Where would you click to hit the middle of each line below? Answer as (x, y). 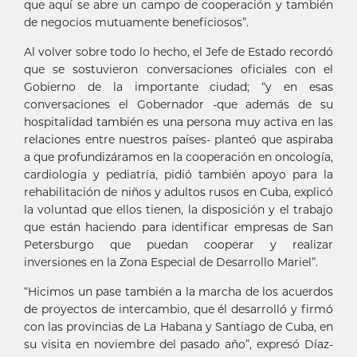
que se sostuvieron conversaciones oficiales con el (178, 69)
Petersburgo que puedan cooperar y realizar (178, 244)
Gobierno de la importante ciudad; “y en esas (178, 86)
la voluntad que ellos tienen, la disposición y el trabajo (178, 209)
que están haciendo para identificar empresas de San (178, 227)
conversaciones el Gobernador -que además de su (178, 104)
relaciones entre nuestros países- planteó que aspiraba (178, 139)
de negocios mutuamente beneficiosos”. (136, 22)
